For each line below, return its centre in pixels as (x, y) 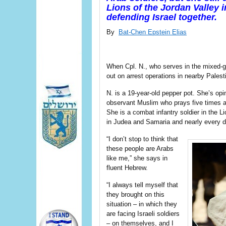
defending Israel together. (162, 17)
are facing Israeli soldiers (143, 214)
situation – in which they (142, 204)
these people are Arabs (140, 149)
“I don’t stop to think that (142, 139)
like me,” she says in (137, 158)
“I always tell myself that (142, 185)
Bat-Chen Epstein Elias (153, 32)
